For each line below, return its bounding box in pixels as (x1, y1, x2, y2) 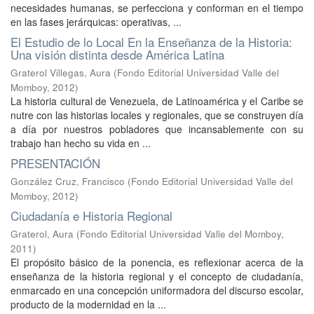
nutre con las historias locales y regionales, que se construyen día (11, 107, 303, 122)
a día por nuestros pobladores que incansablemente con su (11, 121, 303, 136)
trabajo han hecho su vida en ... (11, 135, 151, 150)
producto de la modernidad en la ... (11, 296, 166, 311)
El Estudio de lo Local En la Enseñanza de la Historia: (11, 32, 292, 50)
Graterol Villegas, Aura (11, 65, 111, 79)
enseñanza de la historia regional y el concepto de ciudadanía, (11, 268, 303, 283)
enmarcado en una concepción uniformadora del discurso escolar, (11, 282, 303, 297)
